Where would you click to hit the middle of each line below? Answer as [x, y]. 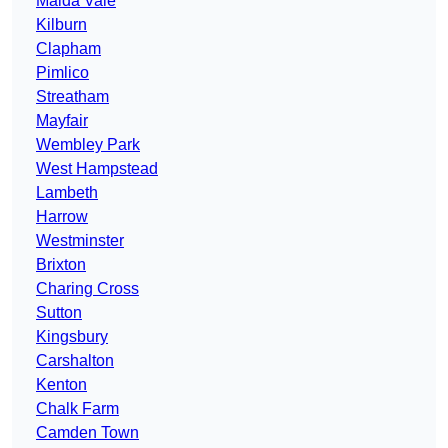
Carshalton [75, 361]
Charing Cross [87, 289]
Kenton [61, 385]
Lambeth [67, 193]
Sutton [59, 313]
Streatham [72, 97]
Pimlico [62, 73]
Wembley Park [88, 145]
